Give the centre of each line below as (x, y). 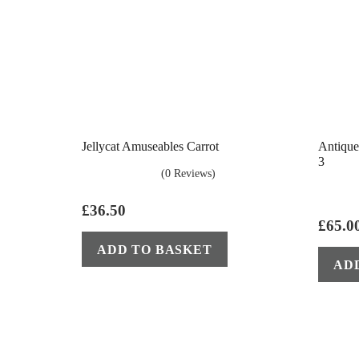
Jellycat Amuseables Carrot (150, 147)
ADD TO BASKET (155, 249)
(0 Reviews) (188, 174)
